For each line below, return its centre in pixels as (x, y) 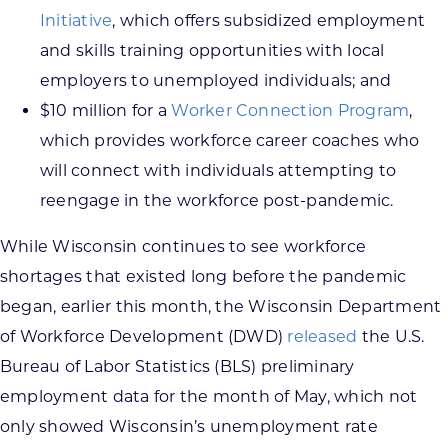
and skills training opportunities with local (212, 50)
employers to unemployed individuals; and (216, 80)
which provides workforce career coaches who (230, 140)
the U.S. (391, 336)
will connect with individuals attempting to (218, 170)
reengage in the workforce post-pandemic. (217, 200)
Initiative (76, 20)
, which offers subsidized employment (269, 20)
